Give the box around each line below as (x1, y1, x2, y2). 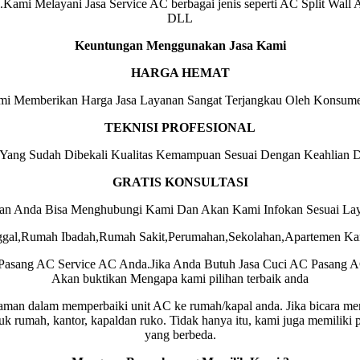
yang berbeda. (144, 327, 216, 342)
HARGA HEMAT (130, 65, 230, 80)
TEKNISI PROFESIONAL (104, 120, 256, 134)
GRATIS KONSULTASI (112, 174, 248, 189)
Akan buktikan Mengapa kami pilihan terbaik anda (51, 271, 309, 285)
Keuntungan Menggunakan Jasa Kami (74, 38, 286, 52)
